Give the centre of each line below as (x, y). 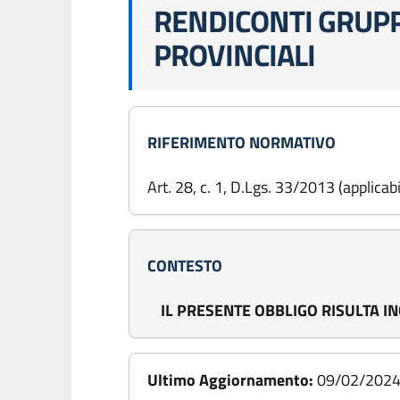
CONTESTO (185, 266)
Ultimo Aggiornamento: (230, 380)
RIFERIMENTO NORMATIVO (242, 142)
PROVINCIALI (234, 55)
